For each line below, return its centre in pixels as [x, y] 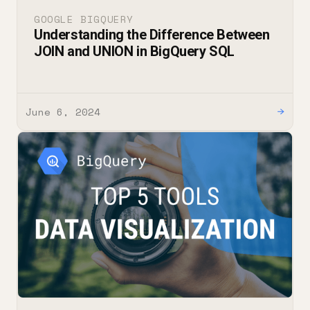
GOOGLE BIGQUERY [84, 19]
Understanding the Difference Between [152, 35]
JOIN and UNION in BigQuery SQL [135, 52]
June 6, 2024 [63, 112]
